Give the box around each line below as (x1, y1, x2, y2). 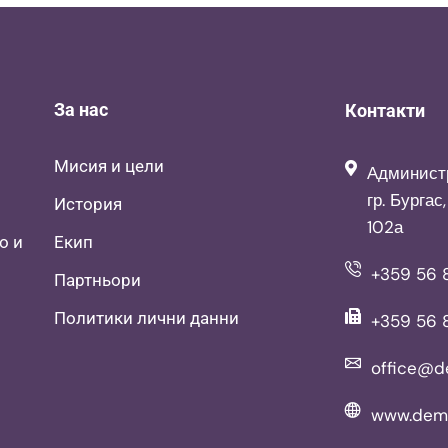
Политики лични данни (53, 308, 239, 329)
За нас (53, 99, 108, 121)
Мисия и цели (53, 156, 164, 177)
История (53, 194, 122, 215)
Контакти (344, 100, 425, 122)
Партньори (53, 270, 141, 291)
